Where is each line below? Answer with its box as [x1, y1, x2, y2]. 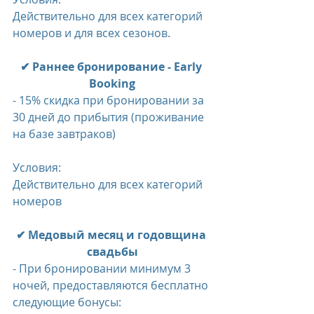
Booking [89, 76, 135, 92]
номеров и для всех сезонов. [13, 25, 170, 41]
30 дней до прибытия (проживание [13, 109, 207, 125]
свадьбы [86, 244, 138, 260]
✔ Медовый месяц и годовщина [15, 227, 209, 243]
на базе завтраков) [13, 126, 116, 142]
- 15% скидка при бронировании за [13, 93, 207, 109]
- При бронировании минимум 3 [13, 261, 193, 277]
